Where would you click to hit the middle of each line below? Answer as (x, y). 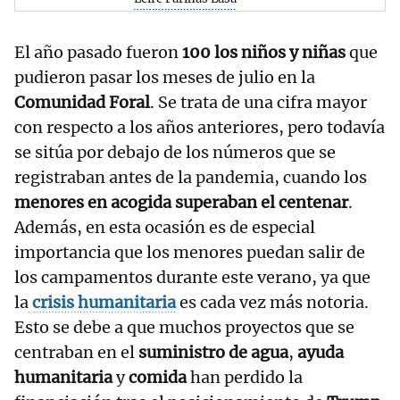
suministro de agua (213, 353)
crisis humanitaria (104, 303)
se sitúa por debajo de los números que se (175, 153)
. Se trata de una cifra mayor (258, 103)
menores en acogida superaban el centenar (181, 203)
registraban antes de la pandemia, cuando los (191, 178)
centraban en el (76, 353)
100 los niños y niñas (264, 53)
